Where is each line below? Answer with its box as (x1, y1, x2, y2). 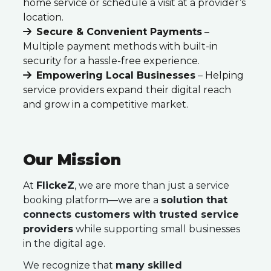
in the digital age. (23, 238, 105, 249)
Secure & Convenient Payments (36, 26, 202, 38)
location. (23, 11, 64, 23)
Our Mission (23, 151, 121, 169)
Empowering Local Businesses (36, 70, 195, 81)
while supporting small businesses (73, 223, 240, 235)
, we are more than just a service (74, 180, 229, 191)
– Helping (195, 70, 244, 81)
